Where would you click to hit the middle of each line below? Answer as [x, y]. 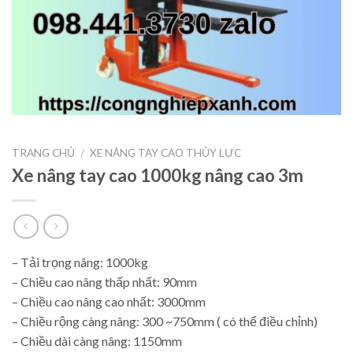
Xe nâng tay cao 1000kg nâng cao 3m [158, 176]
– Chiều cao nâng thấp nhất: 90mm [104, 282]
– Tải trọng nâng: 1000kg [80, 262]
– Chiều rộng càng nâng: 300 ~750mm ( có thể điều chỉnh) [165, 321]
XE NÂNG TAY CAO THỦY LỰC [166, 152]
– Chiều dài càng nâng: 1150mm [97, 341]
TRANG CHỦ [43, 152]
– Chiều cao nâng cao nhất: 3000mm [109, 301]
